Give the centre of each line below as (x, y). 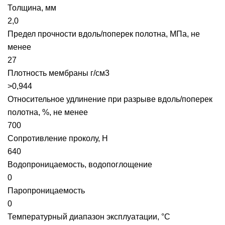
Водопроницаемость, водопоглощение (80, 164)
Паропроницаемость (46, 191)
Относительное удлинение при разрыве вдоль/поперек (110, 99)
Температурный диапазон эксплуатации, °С (89, 217)
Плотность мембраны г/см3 (59, 73)
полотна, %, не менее (48, 112)
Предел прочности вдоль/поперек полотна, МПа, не (104, 34)
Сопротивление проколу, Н (58, 138)
